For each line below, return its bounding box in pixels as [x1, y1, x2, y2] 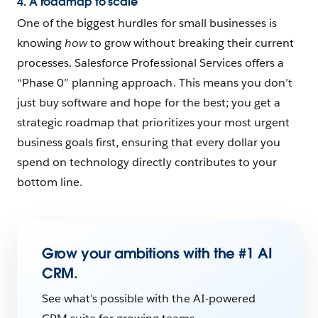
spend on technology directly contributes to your [17, 155, 277, 170]
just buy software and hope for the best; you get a [17, 95, 280, 111]
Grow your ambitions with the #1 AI [42, 244, 273, 263]
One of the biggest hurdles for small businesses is [17, 16, 277, 31]
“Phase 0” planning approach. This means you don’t [17, 75, 292, 91]
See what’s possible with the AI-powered [42, 291, 256, 307]
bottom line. [17, 175, 83, 190]
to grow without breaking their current [87, 35, 294, 51]
